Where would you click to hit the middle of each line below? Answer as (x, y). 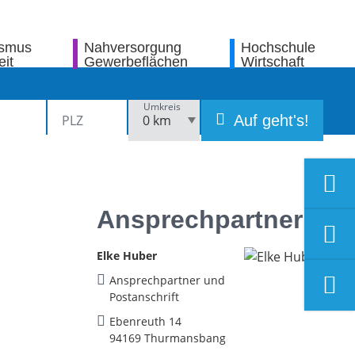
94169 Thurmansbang (168, 338)
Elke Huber (127, 256)
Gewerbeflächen (136, 62)
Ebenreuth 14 (145, 321)
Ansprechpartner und (167, 280)
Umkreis (162, 106)
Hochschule (278, 48)
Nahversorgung (133, 48)
